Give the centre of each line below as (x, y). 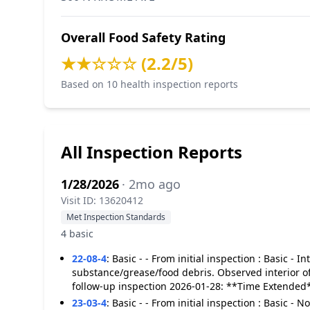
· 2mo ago (151, 184)
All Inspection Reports (152, 152)
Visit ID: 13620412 (102, 200)
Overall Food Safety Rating (143, 37)
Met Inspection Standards (116, 217)
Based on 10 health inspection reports (149, 84)
